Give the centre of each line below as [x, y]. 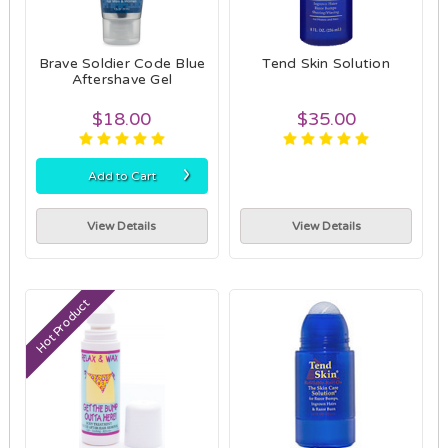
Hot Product [62, 326]
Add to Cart [121, 175]
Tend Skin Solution [326, 63]
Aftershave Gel [122, 79]
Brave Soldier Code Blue [122, 63]
